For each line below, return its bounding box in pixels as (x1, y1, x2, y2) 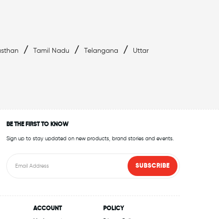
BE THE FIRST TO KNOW (6, 122, 68, 128)
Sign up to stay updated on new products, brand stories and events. (6, 136, 174, 142)
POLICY (103, 206, 124, 212)
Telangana (84, 47, 118, 55)
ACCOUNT (33, 206, 62, 212)
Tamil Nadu (33, 47, 69, 55)
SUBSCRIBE (135, 163, 170, 169)
